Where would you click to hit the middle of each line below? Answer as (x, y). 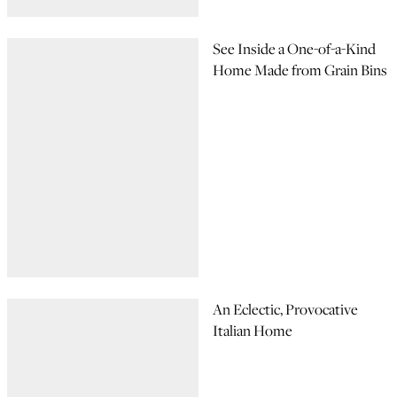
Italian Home (253, 331)
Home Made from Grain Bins (300, 70)
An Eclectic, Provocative (285, 309)
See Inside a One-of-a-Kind (294, 49)
